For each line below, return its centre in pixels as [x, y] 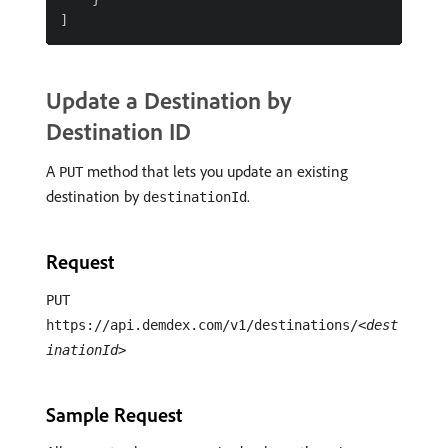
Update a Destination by [168, 100]
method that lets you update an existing [215, 171]
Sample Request [114, 414]
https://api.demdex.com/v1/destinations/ [202, 325]
